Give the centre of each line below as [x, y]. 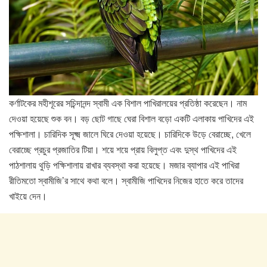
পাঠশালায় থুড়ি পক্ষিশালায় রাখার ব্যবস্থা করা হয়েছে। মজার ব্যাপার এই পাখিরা [124, 165]
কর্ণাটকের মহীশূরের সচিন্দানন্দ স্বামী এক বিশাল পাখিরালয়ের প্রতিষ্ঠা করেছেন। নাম [128, 103]
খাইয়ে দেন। [28, 196]
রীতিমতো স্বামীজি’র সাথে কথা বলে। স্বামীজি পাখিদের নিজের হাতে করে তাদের [126, 181]
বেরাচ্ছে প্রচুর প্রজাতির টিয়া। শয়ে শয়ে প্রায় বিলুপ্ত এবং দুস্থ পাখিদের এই [123, 150]
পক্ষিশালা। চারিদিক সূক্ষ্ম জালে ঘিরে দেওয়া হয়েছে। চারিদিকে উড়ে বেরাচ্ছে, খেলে [130, 134]
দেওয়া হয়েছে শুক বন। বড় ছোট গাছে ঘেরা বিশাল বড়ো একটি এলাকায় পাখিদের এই [131, 119]
